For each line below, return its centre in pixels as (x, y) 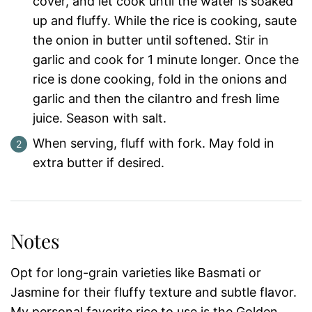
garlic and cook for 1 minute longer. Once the (166, 59)
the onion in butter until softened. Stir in (151, 40)
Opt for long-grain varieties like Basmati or (136, 272)
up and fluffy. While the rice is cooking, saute (165, 20)
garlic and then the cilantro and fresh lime (156, 98)
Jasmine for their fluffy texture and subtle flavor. (154, 292)
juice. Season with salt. (100, 118)
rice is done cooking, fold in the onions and (160, 79)
